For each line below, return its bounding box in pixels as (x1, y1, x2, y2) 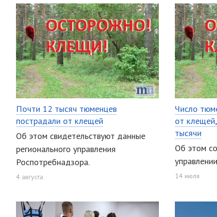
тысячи (174, 127, 201, 139)
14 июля (174, 171, 200, 181)
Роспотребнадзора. (16, 156, 90, 168)
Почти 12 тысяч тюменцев (16, 103, 117, 114)
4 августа (16, 172, 43, 182)
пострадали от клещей (16, 115, 103, 126)
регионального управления (16, 143, 116, 155)
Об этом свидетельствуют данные (16, 130, 145, 142)
